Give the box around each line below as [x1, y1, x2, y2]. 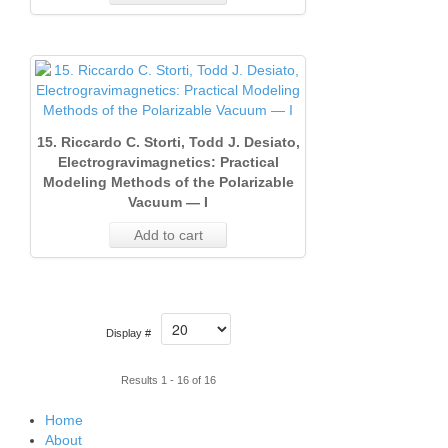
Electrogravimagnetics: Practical [57, 154, 279, 170]
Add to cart [133, 227, 203, 243]
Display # [105, 326, 151, 339]
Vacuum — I [128, 194, 208, 210]
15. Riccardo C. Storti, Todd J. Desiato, [36, 134, 300, 150]
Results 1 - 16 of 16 [120, 374, 216, 386]
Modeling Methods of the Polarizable [42, 174, 294, 190]
